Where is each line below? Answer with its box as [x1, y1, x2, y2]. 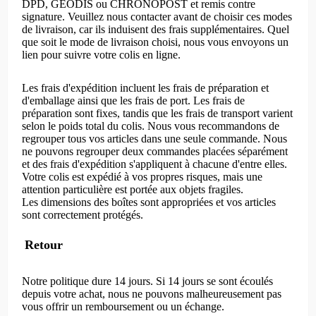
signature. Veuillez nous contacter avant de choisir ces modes [22, 10, 292, 23]
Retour [25, 237, 63, 252]
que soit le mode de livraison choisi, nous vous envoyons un [22, 35, 288, 48]
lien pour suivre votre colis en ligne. [22, 48, 181, 61]
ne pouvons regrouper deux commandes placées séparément [22, 145, 288, 158]
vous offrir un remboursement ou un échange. [22, 300, 224, 312]
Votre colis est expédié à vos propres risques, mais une [22, 171, 262, 183]
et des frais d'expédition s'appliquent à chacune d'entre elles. [22, 158, 287, 171]
